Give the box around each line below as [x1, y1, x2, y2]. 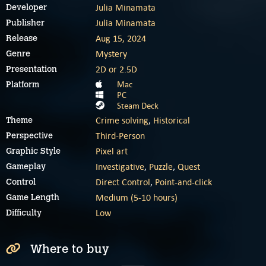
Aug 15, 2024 [96, 33, 146, 45]
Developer [6, 2, 47, 13]
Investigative [96, 161, 144, 173]
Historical [153, 115, 190, 126]
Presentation [6, 64, 57, 75]
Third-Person [96, 130, 145, 142]
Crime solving [96, 115, 148, 126]
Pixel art [96, 145, 128, 157]
